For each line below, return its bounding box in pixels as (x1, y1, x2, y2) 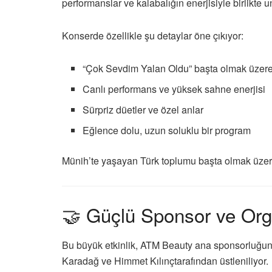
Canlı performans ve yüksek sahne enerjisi (83, 81, 266, 96)
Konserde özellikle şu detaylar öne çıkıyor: (62, 28, 243, 42)
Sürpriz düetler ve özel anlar (83, 102, 204, 117)
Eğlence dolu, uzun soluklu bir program (83, 123, 251, 137)
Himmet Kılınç (114, 253, 174, 268)
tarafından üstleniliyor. (174, 253, 268, 268)
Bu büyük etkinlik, (62, 237, 140, 252)
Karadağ (62, 253, 99, 268)
